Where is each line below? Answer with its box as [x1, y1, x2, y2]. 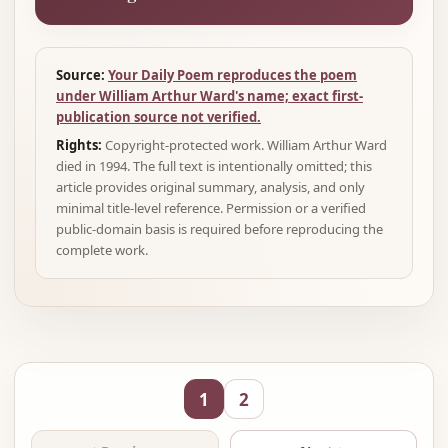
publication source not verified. [56, 108, 261, 126]
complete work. [56, 241, 148, 259]
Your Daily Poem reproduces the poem [108, 66, 357, 84]
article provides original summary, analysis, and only [56, 178, 365, 196]
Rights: [56, 136, 102, 154]
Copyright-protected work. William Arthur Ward [102, 136, 387, 154]
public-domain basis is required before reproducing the [56, 220, 383, 238]
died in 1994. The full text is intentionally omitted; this [56, 157, 372, 175]
